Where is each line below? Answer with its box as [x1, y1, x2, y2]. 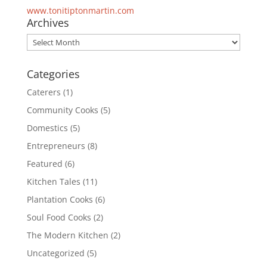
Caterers [26, 86, 61, 98]
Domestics [26, 122, 68, 133]
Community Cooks [26, 104, 98, 116]
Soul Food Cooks [26, 212, 91, 223]
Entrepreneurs [26, 140, 85, 151]
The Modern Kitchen [26, 229, 108, 241]
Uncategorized [26, 247, 85, 259]
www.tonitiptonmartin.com [26, 5, 134, 16]
